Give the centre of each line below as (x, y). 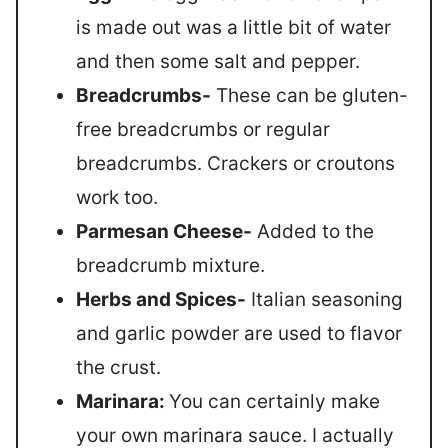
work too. (117, 197)
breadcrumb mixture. (170, 265)
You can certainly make (274, 401)
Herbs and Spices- (161, 299)
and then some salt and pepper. (218, 61)
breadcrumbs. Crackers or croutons (235, 163)
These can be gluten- (309, 95)
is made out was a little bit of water (233, 27)
